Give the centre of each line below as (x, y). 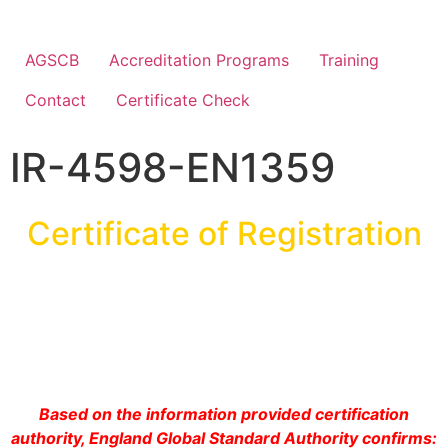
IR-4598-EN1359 (172, 167)
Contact (55, 100)
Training (349, 60)
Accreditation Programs (199, 60)
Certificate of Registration (224, 233)
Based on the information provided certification (224, 414)
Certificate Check (183, 100)
